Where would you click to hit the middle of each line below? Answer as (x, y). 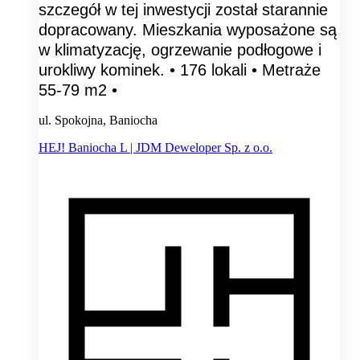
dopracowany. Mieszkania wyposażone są (188, 29)
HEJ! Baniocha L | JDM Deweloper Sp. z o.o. (155, 147)
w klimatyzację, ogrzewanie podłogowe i (180, 49)
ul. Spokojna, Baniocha (98, 120)
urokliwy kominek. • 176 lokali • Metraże (180, 70)
